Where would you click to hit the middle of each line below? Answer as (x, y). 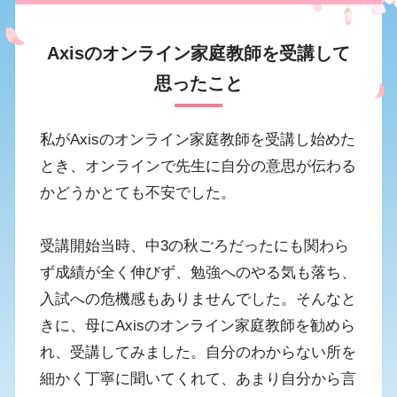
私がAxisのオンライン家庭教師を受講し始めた (198, 140)
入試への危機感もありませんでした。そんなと (198, 299)
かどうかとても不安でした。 (138, 193)
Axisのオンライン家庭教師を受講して (198, 53)
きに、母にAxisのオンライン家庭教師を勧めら (198, 326)
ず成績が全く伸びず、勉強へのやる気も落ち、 (198, 272)
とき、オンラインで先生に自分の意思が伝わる (198, 166)
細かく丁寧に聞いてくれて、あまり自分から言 (198, 379)
